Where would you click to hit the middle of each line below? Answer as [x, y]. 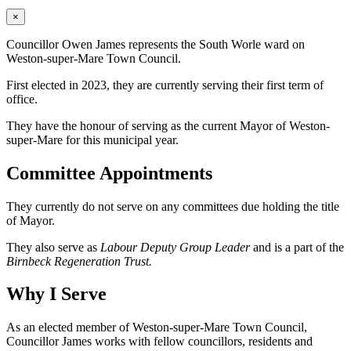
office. [22, 99]
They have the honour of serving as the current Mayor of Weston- [168, 125]
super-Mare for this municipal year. [92, 139]
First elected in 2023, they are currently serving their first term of [165, 85]
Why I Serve [56, 294]
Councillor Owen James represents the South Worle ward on [156, 44]
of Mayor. [31, 220]
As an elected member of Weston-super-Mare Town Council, [157, 327]
